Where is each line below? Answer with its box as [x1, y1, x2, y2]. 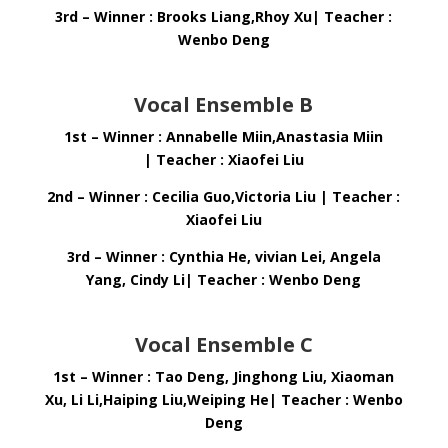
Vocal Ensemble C [134, 331, 313, 358]
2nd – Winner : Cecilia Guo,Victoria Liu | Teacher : [47, 187, 401, 206]
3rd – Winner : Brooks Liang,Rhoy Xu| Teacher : [55, 7, 393, 26]
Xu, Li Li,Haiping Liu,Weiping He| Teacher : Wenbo [44, 390, 403, 409]
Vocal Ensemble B [134, 91, 314, 118]
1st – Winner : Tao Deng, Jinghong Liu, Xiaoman [53, 367, 395, 386]
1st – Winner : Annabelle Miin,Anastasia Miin [64, 127, 384, 146]
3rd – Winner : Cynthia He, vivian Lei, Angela [66, 247, 381, 266]
